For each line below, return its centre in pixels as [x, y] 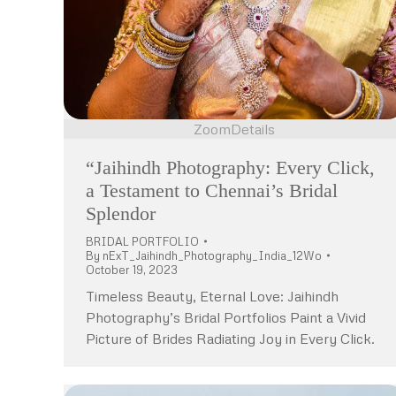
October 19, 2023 [132, 269]
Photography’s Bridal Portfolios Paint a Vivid [226, 317]
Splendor [121, 213]
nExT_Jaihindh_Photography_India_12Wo [212, 255]
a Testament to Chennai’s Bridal [212, 190]
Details [253, 129]
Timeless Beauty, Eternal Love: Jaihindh [212, 296]
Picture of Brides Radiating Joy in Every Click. [230, 338]
